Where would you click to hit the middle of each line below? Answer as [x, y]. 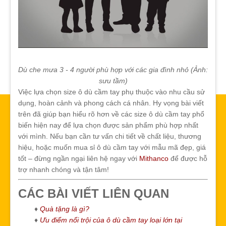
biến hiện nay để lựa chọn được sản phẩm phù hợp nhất [108, 125]
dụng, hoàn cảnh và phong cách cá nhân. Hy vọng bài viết [111, 103]
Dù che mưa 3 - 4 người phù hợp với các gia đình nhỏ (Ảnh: [113, 69]
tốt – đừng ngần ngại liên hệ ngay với [79, 158]
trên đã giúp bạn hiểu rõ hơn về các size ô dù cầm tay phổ [111, 114]
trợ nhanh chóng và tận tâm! [64, 169]
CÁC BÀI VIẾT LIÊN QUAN [94, 193]
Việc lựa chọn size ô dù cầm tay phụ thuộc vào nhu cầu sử [111, 92]
